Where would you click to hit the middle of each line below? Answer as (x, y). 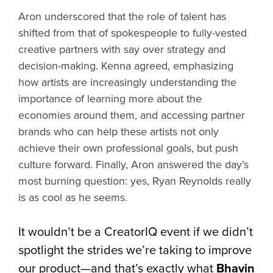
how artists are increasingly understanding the (127, 82)
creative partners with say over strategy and (122, 49)
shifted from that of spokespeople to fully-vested (133, 33)
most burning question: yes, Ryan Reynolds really (135, 181)
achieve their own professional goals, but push (128, 148)
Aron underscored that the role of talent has (122, 16)
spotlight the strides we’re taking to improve (135, 250)
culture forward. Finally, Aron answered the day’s (133, 164)
